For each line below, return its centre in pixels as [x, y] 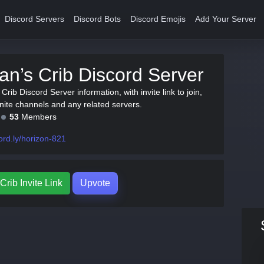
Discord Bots [98, 19]
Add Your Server [226, 19]
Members [38, 117]
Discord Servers [35, 19]
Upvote [95, 183]
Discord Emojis [158, 19]
